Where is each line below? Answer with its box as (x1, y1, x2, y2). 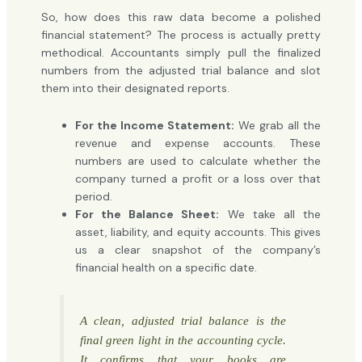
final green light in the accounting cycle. (79, 333, 287, 347)
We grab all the (234, 118, 322, 133)
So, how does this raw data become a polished (40, 9, 322, 24)
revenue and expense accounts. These (74, 136, 322, 151)
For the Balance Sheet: (74, 207, 220, 222)
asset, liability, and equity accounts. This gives (74, 225, 322, 240)
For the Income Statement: (74, 118, 234, 133)
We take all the (219, 207, 322, 222)
